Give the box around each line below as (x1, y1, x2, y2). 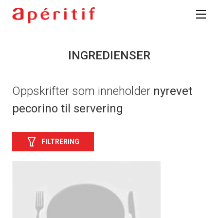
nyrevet (153, 84, 192, 98)
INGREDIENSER (68, 49, 150, 63)
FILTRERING (41, 137, 79, 145)
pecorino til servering (12, 102, 123, 116)
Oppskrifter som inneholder (12, 84, 153, 98)
